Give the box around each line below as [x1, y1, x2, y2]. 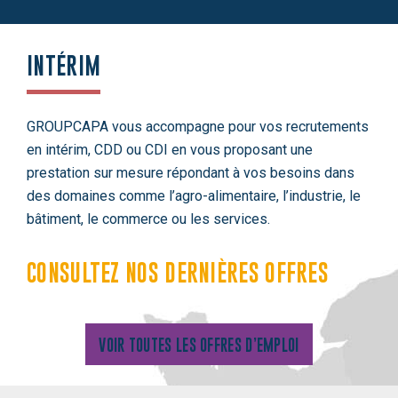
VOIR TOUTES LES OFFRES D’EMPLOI [99, 334, 299, 357]
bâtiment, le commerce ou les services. [27, 210, 270, 227]
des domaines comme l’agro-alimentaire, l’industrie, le [27, 187, 361, 204]
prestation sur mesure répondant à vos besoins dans [27, 163, 354, 181]
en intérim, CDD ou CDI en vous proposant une [27, 140, 313, 158]
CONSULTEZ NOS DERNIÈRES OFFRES [27, 255, 329, 291]
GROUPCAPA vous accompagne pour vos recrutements [27, 117, 369, 135]
